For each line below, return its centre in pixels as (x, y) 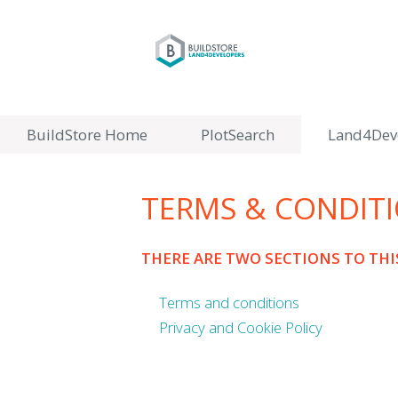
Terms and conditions (230, 303)
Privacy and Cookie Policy (241, 328)
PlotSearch (238, 135)
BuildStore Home (87, 135)
